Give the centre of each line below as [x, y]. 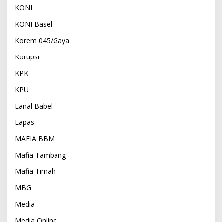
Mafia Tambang [40, 155]
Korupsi [27, 56]
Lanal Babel [34, 106]
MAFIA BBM [35, 138]
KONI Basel [33, 24]
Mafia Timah [35, 171]
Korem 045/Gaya [42, 40]
